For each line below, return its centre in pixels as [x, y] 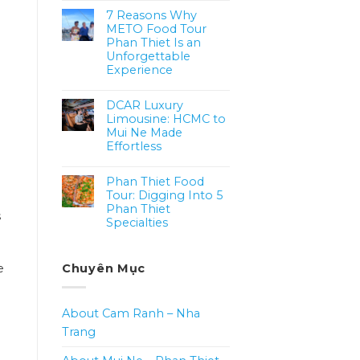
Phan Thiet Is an [153, 42]
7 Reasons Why [151, 15]
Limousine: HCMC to [166, 119]
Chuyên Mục [104, 269]
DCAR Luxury [145, 105]
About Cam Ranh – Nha [131, 314]
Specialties [137, 222]
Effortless [134, 146]
